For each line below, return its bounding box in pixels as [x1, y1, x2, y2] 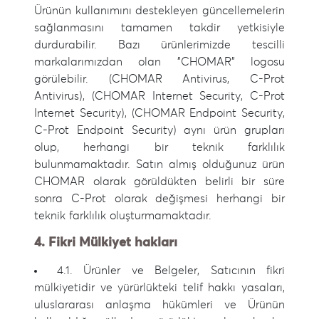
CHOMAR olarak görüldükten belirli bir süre [34, 176, 285, 187]
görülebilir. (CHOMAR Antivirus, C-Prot [34, 73, 285, 85]
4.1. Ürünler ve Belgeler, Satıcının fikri [56, 265, 285, 276]
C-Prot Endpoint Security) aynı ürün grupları [34, 125, 285, 136]
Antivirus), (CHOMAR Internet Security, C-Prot [34, 90, 285, 102]
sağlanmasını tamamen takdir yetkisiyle [34, 22, 285, 33]
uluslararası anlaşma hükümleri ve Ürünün [34, 299, 285, 310]
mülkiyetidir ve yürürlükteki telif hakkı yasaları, [34, 282, 285, 293]
